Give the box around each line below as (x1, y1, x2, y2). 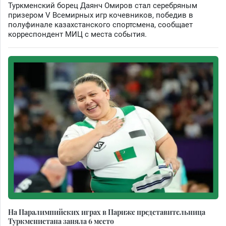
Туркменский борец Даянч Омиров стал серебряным (8, 1, 197, 11)
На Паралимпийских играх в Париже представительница (8, 206, 205, 217)
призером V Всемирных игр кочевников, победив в (8, 11, 193, 20)
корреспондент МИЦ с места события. (8, 30, 147, 39)
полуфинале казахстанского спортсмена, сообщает (8, 20, 193, 30)
